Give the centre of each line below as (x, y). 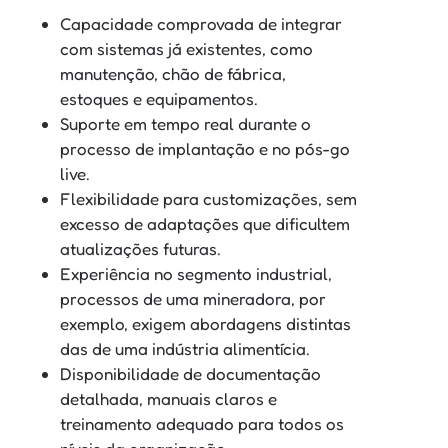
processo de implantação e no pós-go (205, 148)
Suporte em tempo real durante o (185, 123)
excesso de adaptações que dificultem (205, 223)
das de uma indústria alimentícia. (185, 348)
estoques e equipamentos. (159, 98)
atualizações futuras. (140, 248)
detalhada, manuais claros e (168, 398)
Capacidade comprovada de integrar (201, 23)
